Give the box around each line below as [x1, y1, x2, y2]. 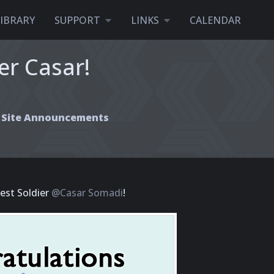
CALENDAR [189, 13, 241, 27]
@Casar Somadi [51, 186, 123, 199]
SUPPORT [54, 13, 100, 27]
